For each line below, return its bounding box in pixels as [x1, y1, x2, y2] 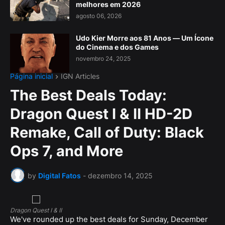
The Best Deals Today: [10, 86, 167, 104]
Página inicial [10, 72, 53, 80]
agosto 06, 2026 [76, 12, 122, 20]
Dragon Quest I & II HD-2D [10, 105, 192, 123]
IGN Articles [61, 72, 99, 80]
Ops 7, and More [10, 142, 123, 160]
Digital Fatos [38, 171, 81, 180]
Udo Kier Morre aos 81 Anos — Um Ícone [76, 34, 213, 42]
